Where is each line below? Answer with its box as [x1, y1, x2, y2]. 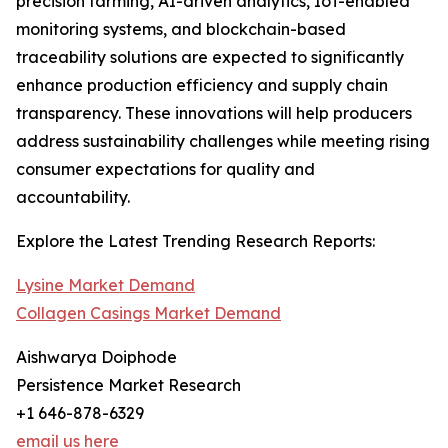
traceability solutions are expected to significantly [16, 47, 404, 68]
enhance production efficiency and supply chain [16, 75, 388, 96]
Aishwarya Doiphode [16, 347, 177, 368]
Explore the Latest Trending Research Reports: [16, 231, 375, 252]
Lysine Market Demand [16, 275, 195, 296]
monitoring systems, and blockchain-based [16, 19, 346, 40]
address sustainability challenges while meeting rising [16, 131, 430, 152]
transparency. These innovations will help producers [16, 103, 412, 124]
